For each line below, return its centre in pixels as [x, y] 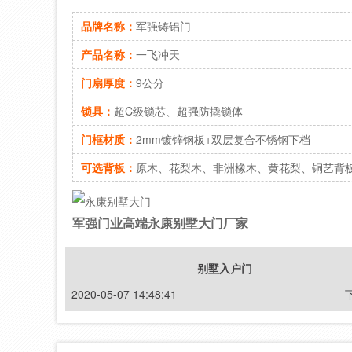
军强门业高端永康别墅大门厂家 [160, 223]
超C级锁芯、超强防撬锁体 [178, 111]
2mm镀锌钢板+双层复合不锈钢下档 [223, 139]
